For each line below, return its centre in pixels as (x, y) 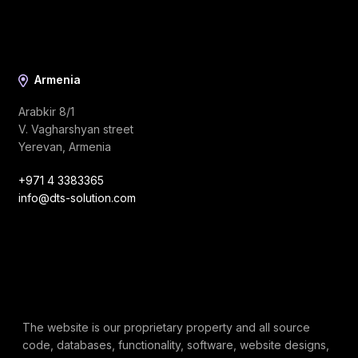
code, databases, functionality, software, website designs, (176, 345)
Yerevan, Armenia (65, 147)
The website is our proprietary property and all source (166, 328)
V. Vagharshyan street (76, 129)
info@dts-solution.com (77, 198)
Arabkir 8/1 (46, 112)
